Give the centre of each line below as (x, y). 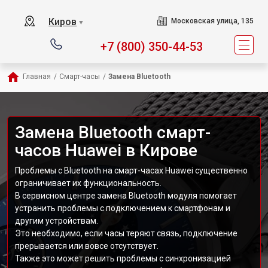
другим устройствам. (57, 221)
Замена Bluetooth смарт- (113, 133)
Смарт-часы (80, 77)
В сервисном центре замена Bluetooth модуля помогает (126, 196)
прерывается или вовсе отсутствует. (87, 246)
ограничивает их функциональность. (88, 183)
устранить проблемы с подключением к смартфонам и (123, 208)
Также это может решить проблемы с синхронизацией (123, 258)
